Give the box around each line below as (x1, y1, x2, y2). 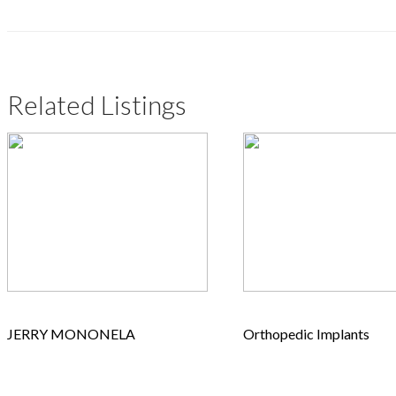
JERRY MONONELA (7, 325, 135, 343)
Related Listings (7, 88, 187, 120)
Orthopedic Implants (243, 325, 369, 343)
